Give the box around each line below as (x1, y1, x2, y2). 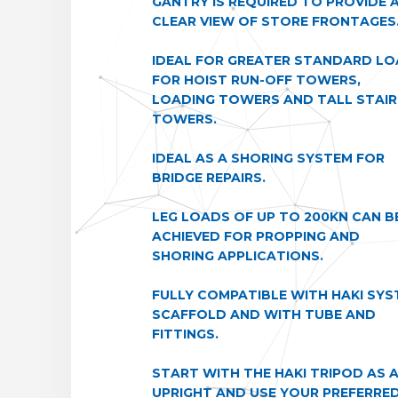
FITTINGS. (151, 326, 219, 342)
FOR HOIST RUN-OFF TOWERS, (151, 72, 361, 88)
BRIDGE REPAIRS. (151, 170, 266, 186)
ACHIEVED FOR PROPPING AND (151, 228, 360, 244)
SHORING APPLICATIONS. (151, 248, 323, 264)
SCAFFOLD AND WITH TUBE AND (151, 306, 376, 322)
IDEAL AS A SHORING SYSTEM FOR (151, 150, 385, 166)
